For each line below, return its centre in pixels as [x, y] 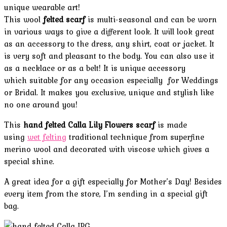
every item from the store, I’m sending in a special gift [106, 194]
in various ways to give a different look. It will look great [109, 32]
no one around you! [41, 105]
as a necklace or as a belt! [54, 68]
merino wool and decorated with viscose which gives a [107, 149]
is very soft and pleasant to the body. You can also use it [109, 56]
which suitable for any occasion [64, 80]
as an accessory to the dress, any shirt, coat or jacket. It [109, 44]
